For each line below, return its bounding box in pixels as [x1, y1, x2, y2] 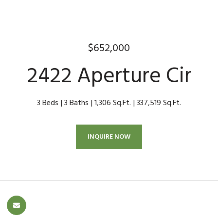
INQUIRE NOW [88, 131, 130, 142]
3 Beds [37, 96, 58, 109]
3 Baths [64, 96, 89, 109]
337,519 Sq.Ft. [137, 96, 181, 109]
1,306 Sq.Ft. [94, 96, 131, 109]
